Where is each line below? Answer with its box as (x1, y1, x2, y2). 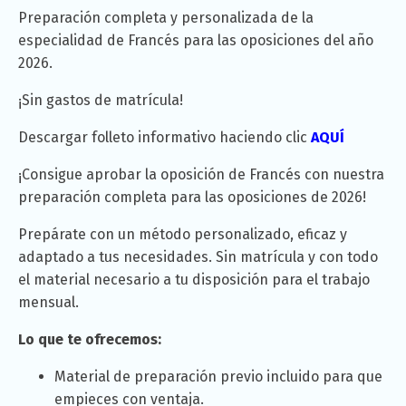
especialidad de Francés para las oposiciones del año (18, 32, 373, 50)
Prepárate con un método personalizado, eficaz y (18, 226, 347, 244)
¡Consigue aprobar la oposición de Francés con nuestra (18, 166, 384, 184)
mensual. (18, 294, 79, 312)
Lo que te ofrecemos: (18, 331, 161, 349)
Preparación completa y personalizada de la (18, 9, 314, 27)
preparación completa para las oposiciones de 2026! (18, 188, 366, 207)
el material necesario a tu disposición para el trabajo (18, 271, 370, 289)
